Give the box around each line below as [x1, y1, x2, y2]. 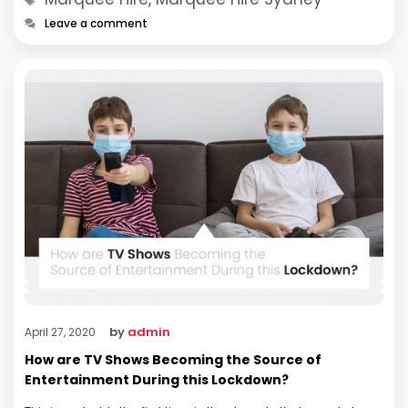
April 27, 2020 [25, 323, 96, 340]
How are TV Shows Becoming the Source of [25, 350, 321, 369]
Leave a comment [45, 15, 148, 31]
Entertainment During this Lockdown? [25, 370, 289, 389]
